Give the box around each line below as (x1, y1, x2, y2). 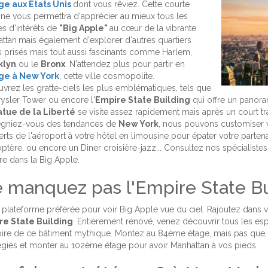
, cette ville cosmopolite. (59, 71, 154, 81)
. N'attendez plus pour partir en (65, 59, 185, 69)
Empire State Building (95, 95, 190, 105)
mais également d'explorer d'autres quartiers (18, 35, 191, 45)
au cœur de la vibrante (109, 23, 196, 33)
